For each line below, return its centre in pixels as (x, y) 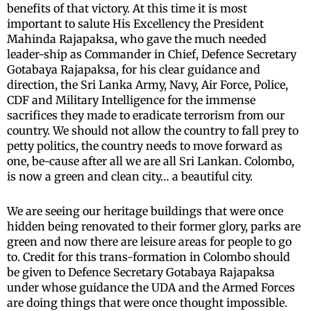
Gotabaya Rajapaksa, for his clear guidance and (134, 70)
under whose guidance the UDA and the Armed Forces (151, 288)
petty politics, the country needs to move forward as (145, 146)
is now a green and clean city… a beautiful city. (130, 177)
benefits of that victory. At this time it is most (127, 9)
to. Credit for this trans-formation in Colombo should (149, 257)
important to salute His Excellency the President (135, 24)
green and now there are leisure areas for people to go (149, 242)
